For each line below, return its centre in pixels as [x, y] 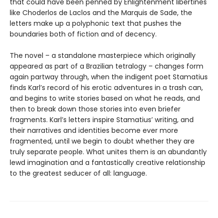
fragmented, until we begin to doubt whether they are [102, 141]
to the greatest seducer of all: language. [78, 173]
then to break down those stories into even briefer [95, 109]
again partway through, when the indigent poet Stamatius [109, 77]
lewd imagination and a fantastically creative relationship [108, 163]
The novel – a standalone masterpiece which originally [103, 55]
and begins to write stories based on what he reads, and [105, 98]
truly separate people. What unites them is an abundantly [108, 152]
